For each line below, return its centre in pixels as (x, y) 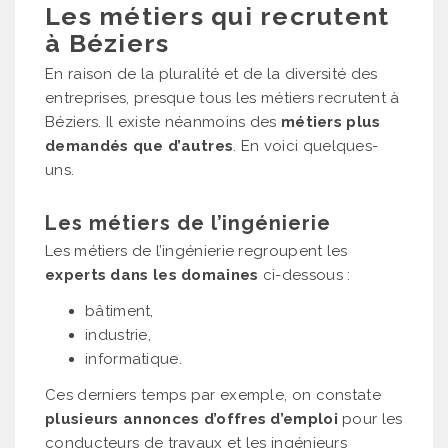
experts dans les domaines (152, 274)
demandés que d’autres (139, 145)
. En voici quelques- (306, 145)
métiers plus (330, 121)
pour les (370, 418)
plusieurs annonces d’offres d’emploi (191, 418)
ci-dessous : (304, 274)
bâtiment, (119, 310)
